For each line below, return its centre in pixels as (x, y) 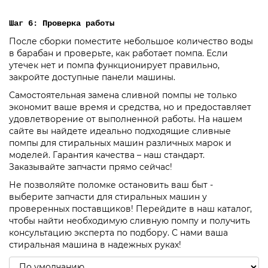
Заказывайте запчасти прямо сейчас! (91, 167)
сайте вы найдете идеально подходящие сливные (120, 131)
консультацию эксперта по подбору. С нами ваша (118, 232)
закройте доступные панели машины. (92, 77)
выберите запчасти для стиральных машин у (108, 197)
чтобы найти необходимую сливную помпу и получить (130, 220)
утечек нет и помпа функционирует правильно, (114, 65)
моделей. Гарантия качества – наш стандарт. (107, 155)
